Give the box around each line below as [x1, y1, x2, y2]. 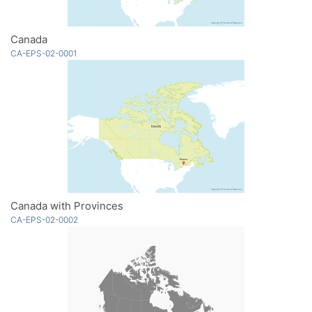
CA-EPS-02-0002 [10, 214, 78, 226]
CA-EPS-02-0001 [10, 48, 77, 59]
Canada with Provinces [10, 199, 123, 213]
